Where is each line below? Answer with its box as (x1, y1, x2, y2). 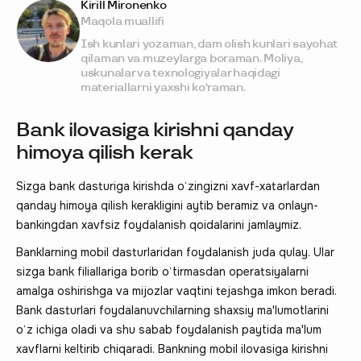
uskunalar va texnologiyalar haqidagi (81, 65, 280, 80)
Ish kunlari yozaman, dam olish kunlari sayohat (81, 36, 338, 51)
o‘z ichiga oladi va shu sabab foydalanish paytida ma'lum (16, 322, 322, 337)
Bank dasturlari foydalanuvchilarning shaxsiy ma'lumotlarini (16, 302, 329, 317)
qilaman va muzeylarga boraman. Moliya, (81, 51, 303, 65)
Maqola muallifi (81, 14, 164, 28)
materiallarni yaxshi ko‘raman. (81, 80, 246, 94)
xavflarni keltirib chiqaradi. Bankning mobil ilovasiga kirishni (16, 341, 328, 356)
